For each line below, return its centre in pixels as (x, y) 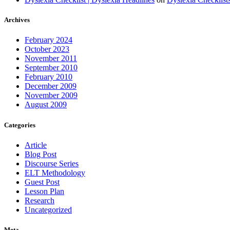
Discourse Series (52, 163)
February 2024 (49, 40)
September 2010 (51, 68)
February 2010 (49, 77)
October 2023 (47, 49)
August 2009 (46, 105)
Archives (17, 20)
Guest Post (42, 182)
